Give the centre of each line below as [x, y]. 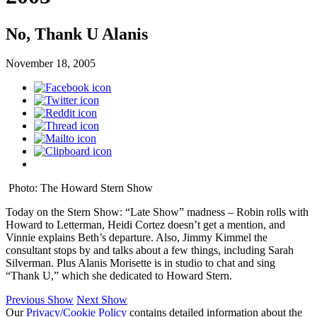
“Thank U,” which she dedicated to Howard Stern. [119, 276]
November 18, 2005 [51, 64]
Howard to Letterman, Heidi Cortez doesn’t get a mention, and [145, 225]
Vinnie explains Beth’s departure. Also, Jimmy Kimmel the [137, 238]
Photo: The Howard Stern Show [81, 188]
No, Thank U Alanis [77, 34]
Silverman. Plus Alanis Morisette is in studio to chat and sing [140, 263]
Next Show [102, 300]
